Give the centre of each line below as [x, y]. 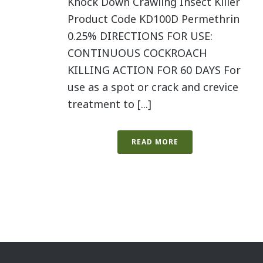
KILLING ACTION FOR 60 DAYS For [154, 70]
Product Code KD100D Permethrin [154, 19]
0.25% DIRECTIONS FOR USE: [140, 36]
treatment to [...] [109, 104]
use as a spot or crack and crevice [153, 87]
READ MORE [155, 142]
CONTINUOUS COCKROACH [137, 53]
